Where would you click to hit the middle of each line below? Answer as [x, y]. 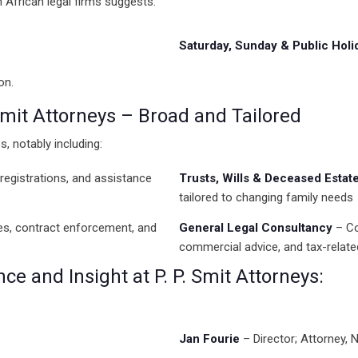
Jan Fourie [209, 339]
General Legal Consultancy [256, 228]
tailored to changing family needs [266, 197]
